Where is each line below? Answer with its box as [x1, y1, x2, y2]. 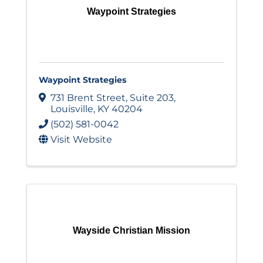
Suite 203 [130, 92, 174, 104]
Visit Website [50, 134, 112, 146]
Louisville [50, 103, 93, 115]
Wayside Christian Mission [73, 225, 190, 236]
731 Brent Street [50, 92, 126, 104]
